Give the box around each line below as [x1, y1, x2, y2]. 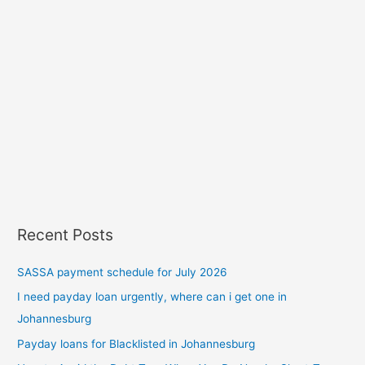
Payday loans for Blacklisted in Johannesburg [17, 336, 256, 350]
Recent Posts [17, 224, 114, 244]
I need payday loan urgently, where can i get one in [17, 290, 288, 304]
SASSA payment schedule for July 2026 [17, 265, 228, 279]
